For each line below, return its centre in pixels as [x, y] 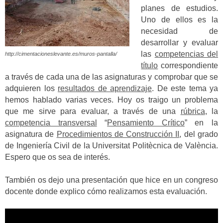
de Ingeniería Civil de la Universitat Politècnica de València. [111, 145]
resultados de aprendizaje [105, 88]
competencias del [186, 54]
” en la [201, 122]
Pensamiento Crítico [146, 122]
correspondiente [188, 65]
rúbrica [193, 111]
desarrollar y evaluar [179, 42]
